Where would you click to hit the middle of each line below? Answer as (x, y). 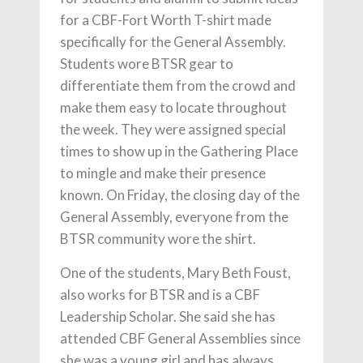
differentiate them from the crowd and (178, 85)
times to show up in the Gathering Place (179, 151)
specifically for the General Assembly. (173, 42)
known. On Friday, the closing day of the (180, 195)
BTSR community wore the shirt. (158, 239)
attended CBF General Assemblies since (180, 338)
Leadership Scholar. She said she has (168, 316)
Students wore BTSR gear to (147, 64)
